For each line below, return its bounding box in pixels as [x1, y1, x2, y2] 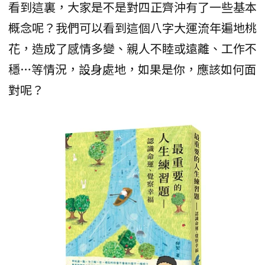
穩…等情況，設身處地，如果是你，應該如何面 [8, 60, 256, 78]
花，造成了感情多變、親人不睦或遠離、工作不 [8, 40, 257, 57]
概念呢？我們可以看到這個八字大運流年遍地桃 [8, 19, 257, 37]
